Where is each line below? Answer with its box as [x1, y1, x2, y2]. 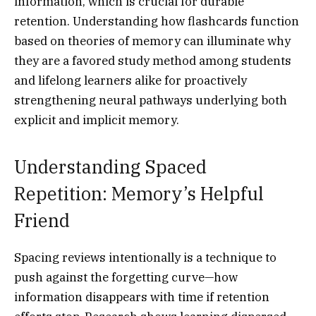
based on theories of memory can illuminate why [14, 32, 291, 49]
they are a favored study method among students [14, 52, 291, 68]
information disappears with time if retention [14, 289, 269, 305]
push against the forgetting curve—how [14, 269, 238, 286]
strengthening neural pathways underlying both [14, 92, 287, 108]
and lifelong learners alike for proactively [14, 72, 247, 88]
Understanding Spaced [14, 155, 207, 179]
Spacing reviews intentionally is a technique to [14, 250, 276, 266]
